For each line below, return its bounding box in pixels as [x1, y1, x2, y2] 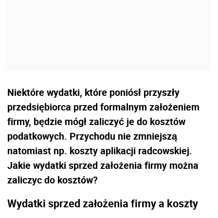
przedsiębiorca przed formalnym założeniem [7, 100, 200, 114]
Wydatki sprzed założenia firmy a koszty [7, 196, 198, 210]
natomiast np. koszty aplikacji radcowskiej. [7, 144, 192, 158]
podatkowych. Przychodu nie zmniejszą [7, 129, 177, 143]
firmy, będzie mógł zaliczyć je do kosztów [7, 115, 185, 128]
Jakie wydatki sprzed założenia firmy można [7, 159, 199, 172]
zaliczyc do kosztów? [7, 173, 98, 187]
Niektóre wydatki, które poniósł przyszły [7, 86, 180, 99]
